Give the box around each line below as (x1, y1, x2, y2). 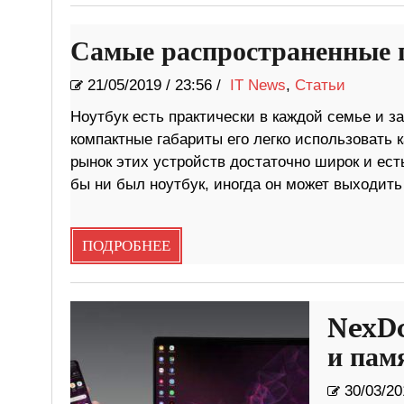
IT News (229, 77, 286, 94)
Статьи (294, 77, 345, 94)
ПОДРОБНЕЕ (81, 237, 170, 255)
